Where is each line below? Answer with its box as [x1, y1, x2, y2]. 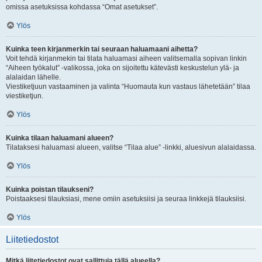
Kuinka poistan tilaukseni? [6, 185, 94, 194]
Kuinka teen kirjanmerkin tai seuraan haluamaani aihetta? [6, 45, 198, 53]
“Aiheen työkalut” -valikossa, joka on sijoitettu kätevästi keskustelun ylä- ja [6, 64, 239, 72]
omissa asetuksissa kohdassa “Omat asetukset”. [6, 3, 158, 11]
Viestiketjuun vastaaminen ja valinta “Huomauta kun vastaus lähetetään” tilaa [6, 82, 250, 91]
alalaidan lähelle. [6, 73, 61, 81]
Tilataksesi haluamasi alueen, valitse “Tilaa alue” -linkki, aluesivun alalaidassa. [6, 143, 256, 151]
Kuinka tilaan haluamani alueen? [6, 134, 113, 142]
